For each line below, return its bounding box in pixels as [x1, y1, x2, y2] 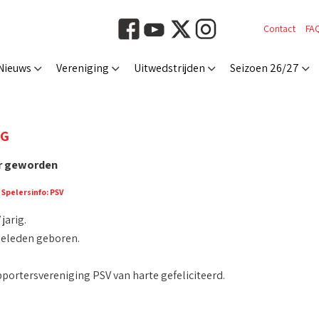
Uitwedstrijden [134, 61, 205, 75]
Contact [263, 22, 296, 35]
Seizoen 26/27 [230, 61, 299, 75]
